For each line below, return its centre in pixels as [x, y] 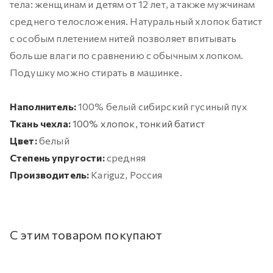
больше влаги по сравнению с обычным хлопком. [127, 55]
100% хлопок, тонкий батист [138, 123]
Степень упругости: [58, 157]
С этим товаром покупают [86, 234]
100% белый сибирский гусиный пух [162, 106]
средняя [126, 157]
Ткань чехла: [41, 123]
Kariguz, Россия [126, 174]
